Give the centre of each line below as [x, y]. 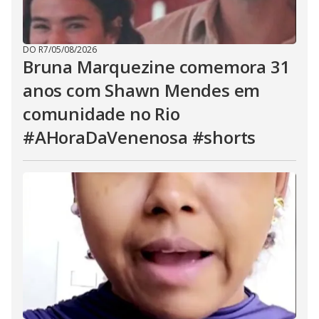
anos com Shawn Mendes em [142, 90]
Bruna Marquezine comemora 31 [157, 67]
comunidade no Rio [101, 114]
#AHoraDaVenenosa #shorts [140, 137]
